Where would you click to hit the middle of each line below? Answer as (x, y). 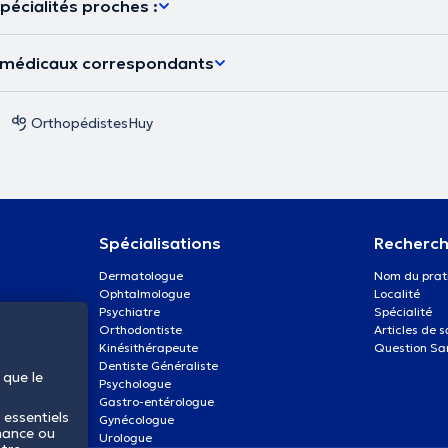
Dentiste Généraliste (158, 365)
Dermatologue (140, 275)
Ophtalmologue (144, 293)
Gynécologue (136, 419)
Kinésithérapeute (148, 347)
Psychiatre (129, 311)
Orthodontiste (140, 329)
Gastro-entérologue (156, 401)
